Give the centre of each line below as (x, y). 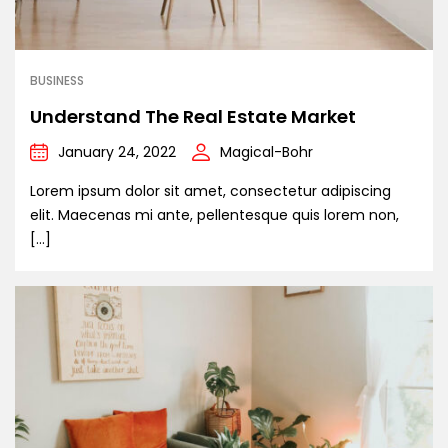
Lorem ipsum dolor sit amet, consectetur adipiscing (210, 191)
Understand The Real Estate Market (193, 117)
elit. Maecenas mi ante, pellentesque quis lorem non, (214, 215)
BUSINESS (57, 81)
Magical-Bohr (266, 152)
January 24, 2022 (117, 152)
